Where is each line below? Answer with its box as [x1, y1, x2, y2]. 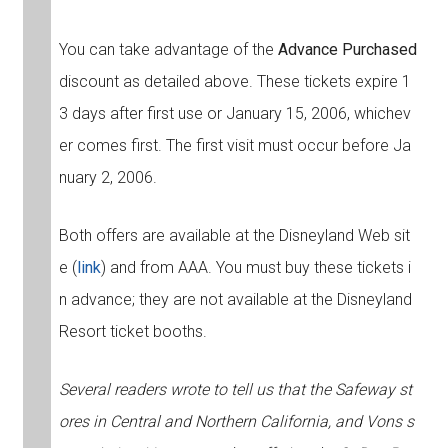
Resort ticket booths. [58, 322, 207, 342]
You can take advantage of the [58, 40, 278, 60]
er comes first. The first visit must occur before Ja [58, 136, 411, 156]
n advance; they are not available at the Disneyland [58, 290, 412, 310]
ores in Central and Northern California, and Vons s [58, 412, 414, 432]
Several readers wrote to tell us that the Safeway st [58, 380, 412, 400]
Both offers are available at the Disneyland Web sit [58, 226, 410, 246]
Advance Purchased [277, 40, 417, 60]
